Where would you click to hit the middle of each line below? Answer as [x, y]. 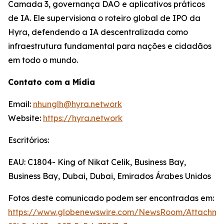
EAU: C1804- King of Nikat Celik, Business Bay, [97, 162]
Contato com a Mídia [51, 82]
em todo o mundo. [43, 60]
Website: [25, 118]
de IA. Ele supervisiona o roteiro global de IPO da [104, 18]
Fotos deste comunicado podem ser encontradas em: [111, 198]
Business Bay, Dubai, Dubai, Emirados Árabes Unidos [109, 176]
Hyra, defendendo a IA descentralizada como [98, 32]
